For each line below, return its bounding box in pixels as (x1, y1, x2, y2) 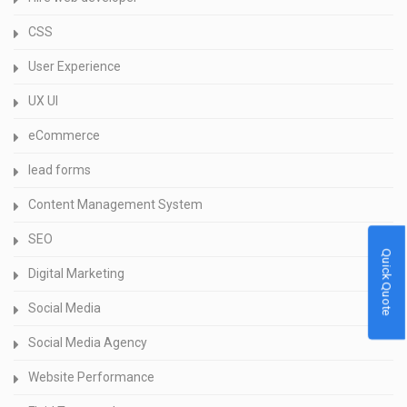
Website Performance (28, 370, 154, 385)
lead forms (28, 163, 91, 178)
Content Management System (28, 197, 203, 213)
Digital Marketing (28, 266, 124, 282)
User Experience (28, 59, 121, 74)
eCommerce (28, 128, 100, 144)
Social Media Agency (28, 335, 147, 351)
